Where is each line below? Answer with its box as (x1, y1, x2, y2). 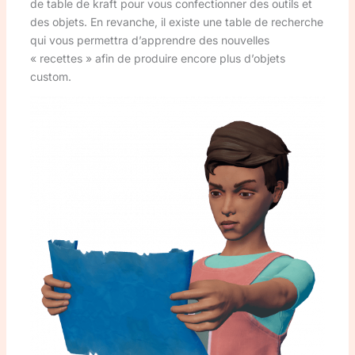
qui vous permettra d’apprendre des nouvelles (29, 33, 269, 48)
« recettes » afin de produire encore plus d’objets (29, 52, 285, 66)
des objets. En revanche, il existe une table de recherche (29, 15, 323, 29)
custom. (29, 70, 71, 84)
